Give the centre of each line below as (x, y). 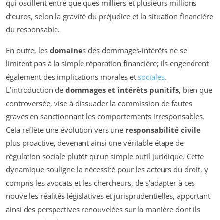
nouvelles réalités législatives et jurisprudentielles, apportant (108, 196)
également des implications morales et (72, 76)
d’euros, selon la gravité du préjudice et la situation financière (110, 16)
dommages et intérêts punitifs (122, 90)
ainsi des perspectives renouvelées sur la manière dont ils (103, 209)
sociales (151, 76)
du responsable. (33, 29)
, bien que (195, 90)
